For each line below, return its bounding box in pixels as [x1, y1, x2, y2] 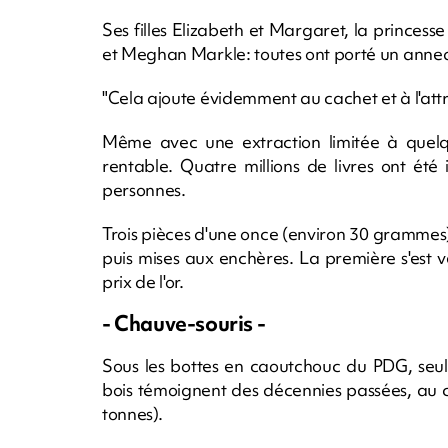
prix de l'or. [102, 269, 184, 293]
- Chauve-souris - [102, 308, 266, 338]
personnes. [102, 177, 186, 201]
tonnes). [102, 401, 163, 425]
